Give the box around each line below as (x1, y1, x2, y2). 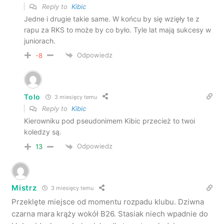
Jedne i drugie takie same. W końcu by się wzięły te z (24, 14, 200, 23)
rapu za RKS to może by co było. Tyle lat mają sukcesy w (24, 25, 211, 34)
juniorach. (24, 36, 56, 45)
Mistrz (11, 183, 37, 192)
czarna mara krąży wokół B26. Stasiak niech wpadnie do (11, 208, 208, 218)
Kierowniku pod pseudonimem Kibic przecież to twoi (24, 116, 195, 125)
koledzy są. (24, 127, 62, 136)
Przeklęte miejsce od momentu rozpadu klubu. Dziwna (11, 196, 204, 206)
